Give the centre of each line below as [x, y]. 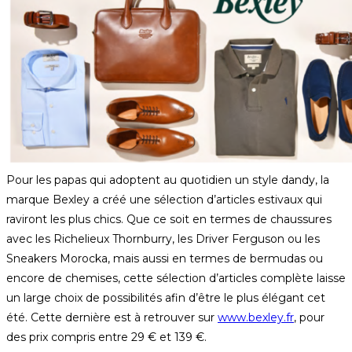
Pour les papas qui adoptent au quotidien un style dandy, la [168, 180]
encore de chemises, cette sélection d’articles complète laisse [176, 279]
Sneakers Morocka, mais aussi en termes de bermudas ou [165, 259]
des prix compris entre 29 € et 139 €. [106, 337]
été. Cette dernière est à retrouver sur [112, 318]
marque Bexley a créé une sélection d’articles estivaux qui [164, 200]
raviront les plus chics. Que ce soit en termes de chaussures [169, 220]
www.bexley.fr [256, 318]
